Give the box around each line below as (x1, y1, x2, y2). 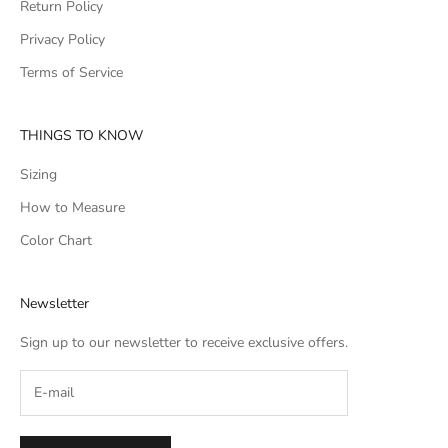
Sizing (20, 164, 57, 184)
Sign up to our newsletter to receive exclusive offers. (20, 332, 348, 352)
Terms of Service (20, 62, 123, 82)
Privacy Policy (20, 29, 105, 49)
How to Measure (20, 197, 125, 217)
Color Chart (20, 230, 92, 250)
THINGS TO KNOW (20, 125, 143, 145)
